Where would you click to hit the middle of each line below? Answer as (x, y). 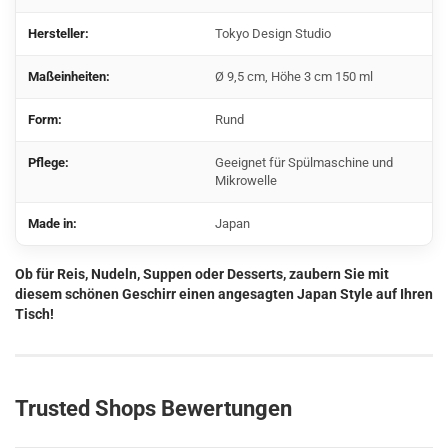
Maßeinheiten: (69, 76)
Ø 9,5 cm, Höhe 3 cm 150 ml (294, 76)
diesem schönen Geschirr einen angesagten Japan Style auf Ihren (224, 294)
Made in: (52, 223)
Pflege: (48, 162)
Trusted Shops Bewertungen (153, 408)
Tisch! (34, 314)
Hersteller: (58, 33)
